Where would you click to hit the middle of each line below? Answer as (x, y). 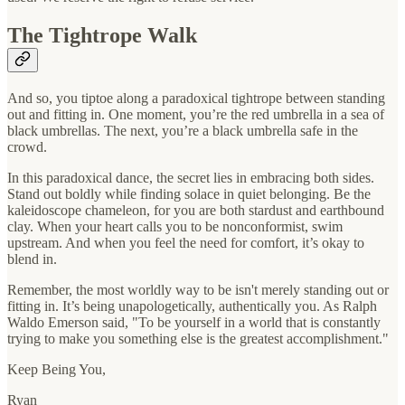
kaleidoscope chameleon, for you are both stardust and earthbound (196, 210)
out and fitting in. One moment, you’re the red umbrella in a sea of (196, 114)
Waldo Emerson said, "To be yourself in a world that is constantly (194, 322)
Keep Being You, (57, 369)
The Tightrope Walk (102, 36)
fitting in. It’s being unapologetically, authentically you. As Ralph (192, 306)
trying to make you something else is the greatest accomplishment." (198, 338)
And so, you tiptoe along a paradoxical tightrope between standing (196, 98)
